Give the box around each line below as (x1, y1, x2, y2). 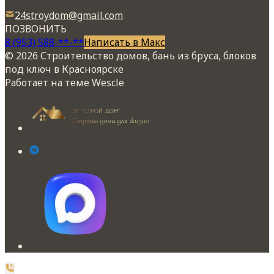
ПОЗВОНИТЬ (5, 22, 67, 36)
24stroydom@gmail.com (15, 9, 123, 23)
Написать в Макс (84, 35, 165, 50)
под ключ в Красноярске (5, 62, 124, 76)
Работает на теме (5, 76, 92, 90)
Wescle (92, 76, 124, 90)
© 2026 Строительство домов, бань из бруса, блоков (5, 49, 256, 63)
